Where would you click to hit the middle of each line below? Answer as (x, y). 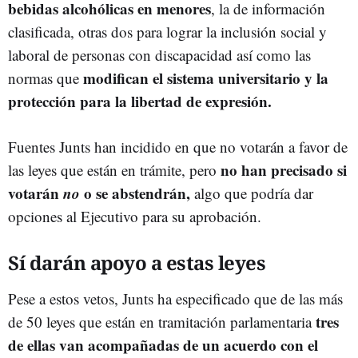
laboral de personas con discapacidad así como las (159, 55)
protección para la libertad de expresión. (140, 101)
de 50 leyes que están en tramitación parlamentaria (162, 322)
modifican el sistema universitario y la (206, 78)
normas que (46, 78)
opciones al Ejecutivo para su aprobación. (135, 217)
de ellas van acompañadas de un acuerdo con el (163, 345)
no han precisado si (282, 170)
